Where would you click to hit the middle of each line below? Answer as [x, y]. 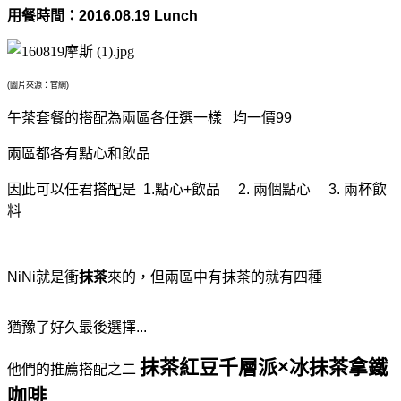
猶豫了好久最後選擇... [77, 327]
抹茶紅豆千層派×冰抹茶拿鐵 [264, 367]
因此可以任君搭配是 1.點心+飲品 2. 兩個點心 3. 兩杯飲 [197, 189]
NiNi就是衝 [43, 277]
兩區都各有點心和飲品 [79, 153]
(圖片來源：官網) [38, 85]
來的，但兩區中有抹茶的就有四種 [215, 277]
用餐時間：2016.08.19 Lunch [102, 15]
